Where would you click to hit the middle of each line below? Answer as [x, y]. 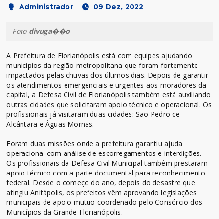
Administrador [46, 7]
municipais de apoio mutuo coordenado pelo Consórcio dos [104, 202]
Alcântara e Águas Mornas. [51, 124]
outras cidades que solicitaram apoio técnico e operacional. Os [109, 104]
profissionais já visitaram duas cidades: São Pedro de [93, 114]
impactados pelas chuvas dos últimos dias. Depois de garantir [108, 75]
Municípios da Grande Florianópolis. [65, 212]
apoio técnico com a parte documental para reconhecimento [106, 173]
